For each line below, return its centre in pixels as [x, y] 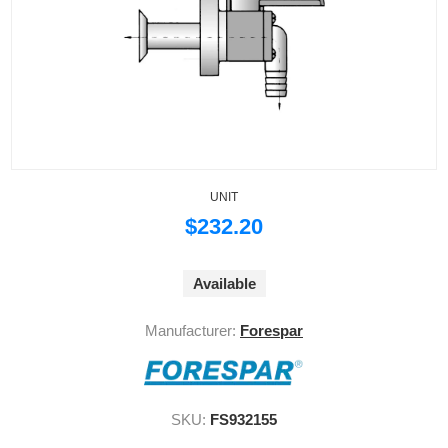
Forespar [271, 331]
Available [224, 284]
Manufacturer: [190, 331]
